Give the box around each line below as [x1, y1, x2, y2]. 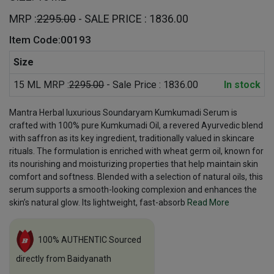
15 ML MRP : [13, 79, 70, 91]
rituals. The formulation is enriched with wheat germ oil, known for [9, 146, 264, 157]
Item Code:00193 [9, 34, 91, 46]
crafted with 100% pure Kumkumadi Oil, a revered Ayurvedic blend [9, 120, 263, 131]
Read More [187, 198, 229, 208]
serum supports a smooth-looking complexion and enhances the [9, 185, 257, 195]
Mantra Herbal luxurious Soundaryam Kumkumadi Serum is [9, 108, 237, 118]
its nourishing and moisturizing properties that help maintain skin [9, 159, 258, 169]
